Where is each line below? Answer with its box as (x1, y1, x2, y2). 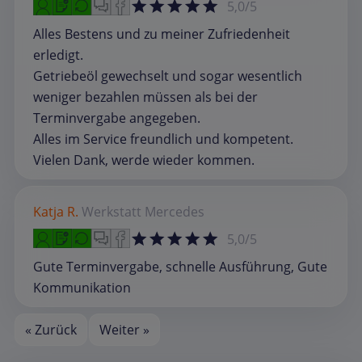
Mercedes (145, 203, 204, 221)
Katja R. (33, 203, 78, 221)
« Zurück (25, 321, 78, 339)
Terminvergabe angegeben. (33, 109, 200, 128)
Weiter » (99, 321, 149, 339)
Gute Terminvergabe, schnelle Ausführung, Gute (33, 258, 327, 276)
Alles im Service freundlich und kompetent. (33, 130, 293, 149)
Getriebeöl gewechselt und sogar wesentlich (33, 67, 302, 86)
